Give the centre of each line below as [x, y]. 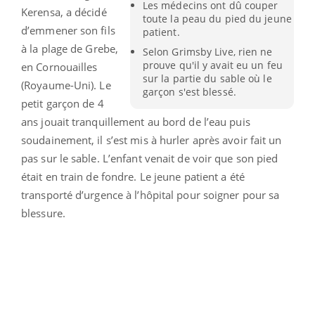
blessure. [43, 213]
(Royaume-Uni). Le [66, 85]
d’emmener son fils [68, 30]
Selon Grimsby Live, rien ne [207, 51]
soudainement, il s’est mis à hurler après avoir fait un [152, 140]
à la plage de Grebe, [70, 48]
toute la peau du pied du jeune [217, 18]
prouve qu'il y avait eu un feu [212, 65]
